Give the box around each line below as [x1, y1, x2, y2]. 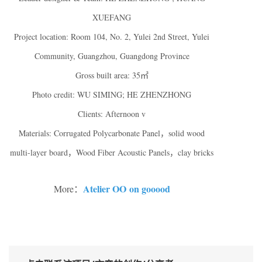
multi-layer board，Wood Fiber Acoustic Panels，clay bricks [10, 147, 213, 158]
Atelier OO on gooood [82, 182, 170, 196]
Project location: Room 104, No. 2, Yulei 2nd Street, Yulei [14, 31, 209, 43]
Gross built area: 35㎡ [75, 70, 149, 81]
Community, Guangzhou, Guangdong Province [34, 50, 189, 62]
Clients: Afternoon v [78, 108, 146, 120]
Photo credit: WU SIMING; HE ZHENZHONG [32, 89, 191, 101]
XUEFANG [92, 12, 131, 23]
